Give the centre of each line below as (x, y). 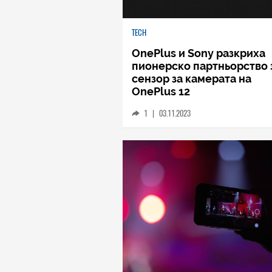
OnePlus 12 (161, 91)
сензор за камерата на (192, 78)
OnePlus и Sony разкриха (199, 53)
